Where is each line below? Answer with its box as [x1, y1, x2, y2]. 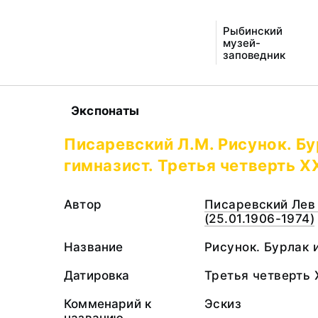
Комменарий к [64, 297, 152, 311]
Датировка [64, 268, 130, 283]
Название [64, 240, 124, 254]
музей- [222, 35, 261, 50]
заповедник [222, 48, 285, 62]
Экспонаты [71, 104, 140, 118]
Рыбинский [222, 23, 283, 38]
